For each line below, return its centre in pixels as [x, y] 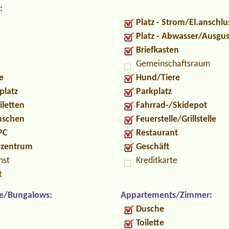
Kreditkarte [157, 161]
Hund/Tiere [158, 78]
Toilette [150, 223]
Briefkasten [157, 50]
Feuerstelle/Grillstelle [176, 119]
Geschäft [153, 147]
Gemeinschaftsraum [173, 64]
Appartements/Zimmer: [166, 195]
